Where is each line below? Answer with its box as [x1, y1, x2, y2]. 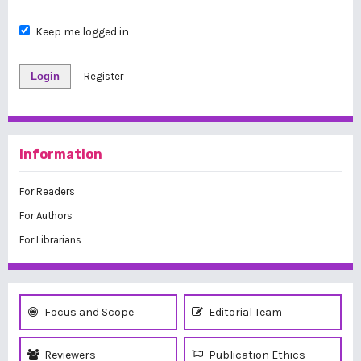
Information [19, 147, 102, 162]
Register [84, 70, 123, 82]
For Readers [19, 185, 75, 197]
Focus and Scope [42, 305, 134, 319]
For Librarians [19, 234, 81, 246]
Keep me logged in [35, 25, 129, 39]
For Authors [19, 210, 73, 222]
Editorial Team [206, 305, 282, 319]
